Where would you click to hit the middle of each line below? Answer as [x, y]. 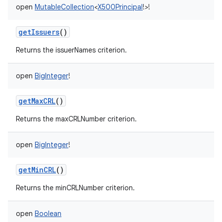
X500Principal [120, 7]
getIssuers [39, 32]
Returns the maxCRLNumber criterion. [76, 119]
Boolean [48, 214]
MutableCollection [64, 7]
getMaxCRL [37, 101]
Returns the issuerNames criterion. [71, 50]
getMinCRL [37, 170]
